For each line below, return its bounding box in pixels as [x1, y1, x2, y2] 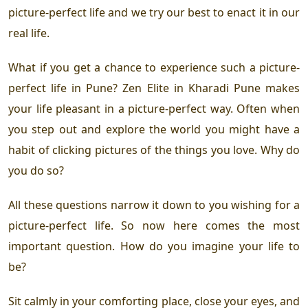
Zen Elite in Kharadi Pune [122, 80, 261, 96]
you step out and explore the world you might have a [8, 121, 300, 137]
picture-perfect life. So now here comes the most [8, 217, 300, 233]
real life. [8, 25, 52, 41]
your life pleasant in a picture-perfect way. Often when [8, 100, 300, 116]
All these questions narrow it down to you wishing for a [8, 197, 300, 212]
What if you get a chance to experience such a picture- [8, 59, 300, 75]
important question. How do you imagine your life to [8, 238, 300, 254]
